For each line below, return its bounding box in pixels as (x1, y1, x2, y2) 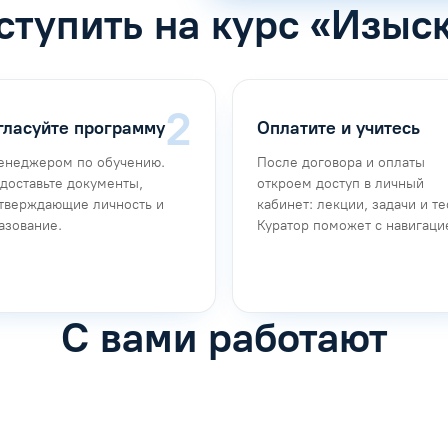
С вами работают (61, 311, 387, 362)
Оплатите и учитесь (257, 117, 420, 140)
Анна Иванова (114, 410, 233, 433)
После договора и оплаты (257, 153, 425, 171)
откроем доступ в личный (257, 174, 424, 192)
